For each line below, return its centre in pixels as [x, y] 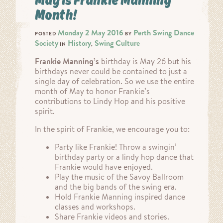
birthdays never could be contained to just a [111, 71]
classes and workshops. [95, 207]
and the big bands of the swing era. [116, 187]
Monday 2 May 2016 [91, 33]
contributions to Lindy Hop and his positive [110, 101]
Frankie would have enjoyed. [104, 167]
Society [47, 43]
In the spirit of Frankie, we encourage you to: [112, 129]
